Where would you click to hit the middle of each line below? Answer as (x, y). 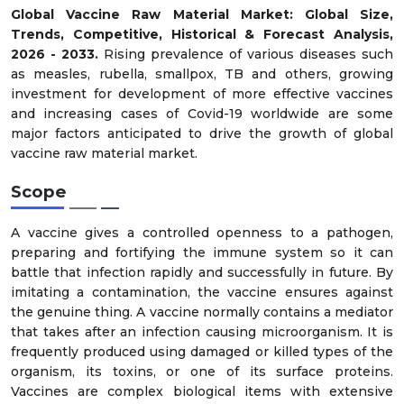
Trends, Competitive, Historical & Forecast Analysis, (202, 34)
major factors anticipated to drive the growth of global (202, 133)
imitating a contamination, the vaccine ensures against (202, 293)
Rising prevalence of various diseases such (248, 54)
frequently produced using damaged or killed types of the (202, 352)
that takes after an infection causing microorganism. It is (202, 332)
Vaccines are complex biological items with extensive (202, 392)
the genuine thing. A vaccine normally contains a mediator (202, 312)
